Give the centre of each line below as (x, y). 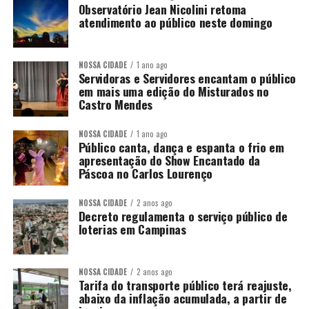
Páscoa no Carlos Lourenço (145, 173)
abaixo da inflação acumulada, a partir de (182, 298)
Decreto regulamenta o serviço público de (183, 216)
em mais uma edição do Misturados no (173, 91)
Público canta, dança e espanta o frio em (181, 147)
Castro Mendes (116, 104)
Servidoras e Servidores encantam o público (187, 78)
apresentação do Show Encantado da (169, 160)
